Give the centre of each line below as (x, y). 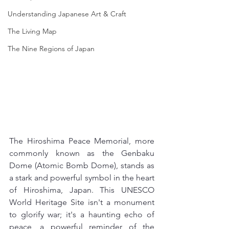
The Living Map (32, 31)
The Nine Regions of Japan (51, 49)
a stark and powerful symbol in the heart (82, 178)
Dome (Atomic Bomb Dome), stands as (82, 165)
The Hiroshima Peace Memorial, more (82, 141)
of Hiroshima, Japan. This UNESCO (82, 190)
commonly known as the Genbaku (82, 153)
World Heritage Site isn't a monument (82, 202)
